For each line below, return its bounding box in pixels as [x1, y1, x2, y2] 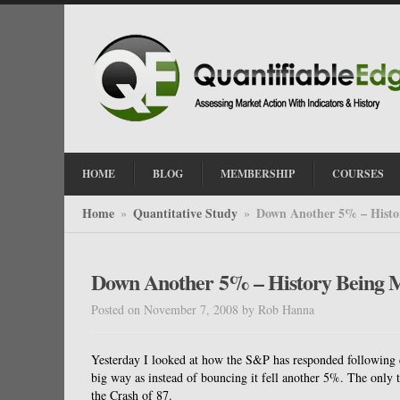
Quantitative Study [133, 204, 237, 222]
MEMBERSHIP [221, 166, 295, 181]
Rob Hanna [258, 301, 314, 318]
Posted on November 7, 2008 [91, 301, 238, 318]
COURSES [332, 166, 384, 181]
